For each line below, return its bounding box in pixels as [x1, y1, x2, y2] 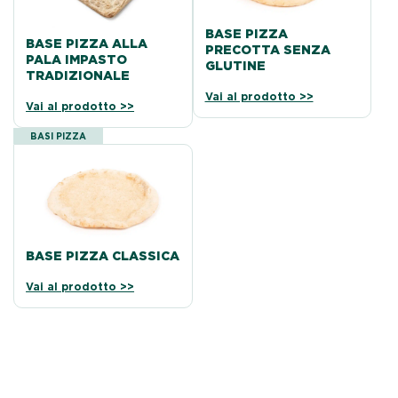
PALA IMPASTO [26, 52, 128, 68]
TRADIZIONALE [26, 68, 131, 84]
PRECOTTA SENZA [204, 43, 330, 58]
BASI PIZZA [29, 131, 86, 142]
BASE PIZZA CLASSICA [26, 249, 180, 264]
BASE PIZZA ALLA [26, 36, 148, 52]
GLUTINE [204, 59, 266, 74]
